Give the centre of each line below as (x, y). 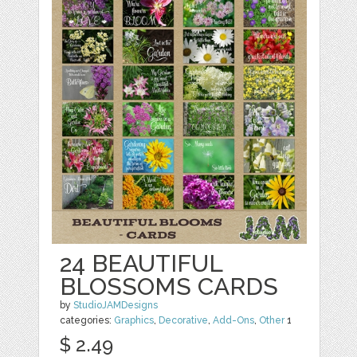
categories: (87, 320)
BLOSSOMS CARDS (169, 286)
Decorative (184, 320)
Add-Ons (234, 320)
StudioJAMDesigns (116, 305)
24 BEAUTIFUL (141, 263)
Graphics (134, 320)
